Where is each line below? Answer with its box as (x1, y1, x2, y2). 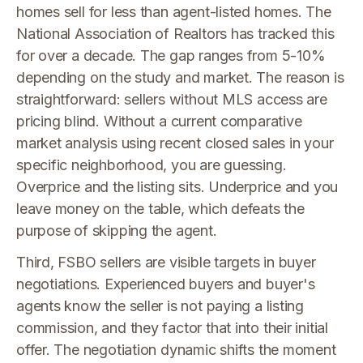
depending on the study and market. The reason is (16, 69, 344, 86)
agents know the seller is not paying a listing (16, 297, 305, 314)
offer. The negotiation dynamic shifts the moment (16, 341, 336, 358)
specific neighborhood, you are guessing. (16, 156, 287, 173)
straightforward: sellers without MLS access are (16, 91, 327, 108)
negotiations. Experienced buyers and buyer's (16, 275, 315, 293)
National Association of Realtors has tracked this (16, 25, 335, 42)
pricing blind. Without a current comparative (16, 113, 302, 130)
